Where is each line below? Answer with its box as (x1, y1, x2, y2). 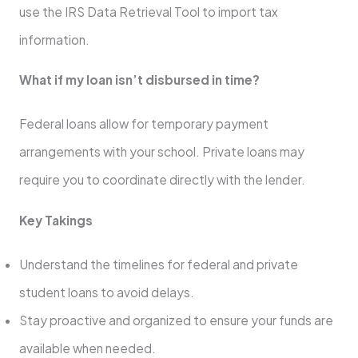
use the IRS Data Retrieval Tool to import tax (18, 3, 278, 19)
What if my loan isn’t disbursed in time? (18, 72, 260, 88)
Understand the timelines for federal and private (18, 256, 298, 272)
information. (18, 31, 89, 47)
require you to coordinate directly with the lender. (18, 172, 305, 188)
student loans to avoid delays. (18, 284, 197, 300)
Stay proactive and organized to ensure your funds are (18, 312, 333, 328)
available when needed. (18, 340, 158, 356)
